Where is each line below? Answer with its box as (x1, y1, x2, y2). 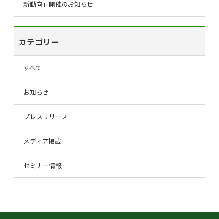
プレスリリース (23, 112, 67, 121)
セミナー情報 (23, 161, 62, 170)
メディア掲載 (23, 136, 61, 146)
